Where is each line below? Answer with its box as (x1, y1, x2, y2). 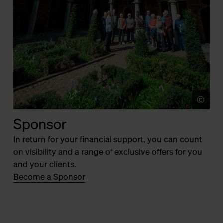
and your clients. (13, 157, 76, 171)
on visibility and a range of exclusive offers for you (13, 144, 202, 158)
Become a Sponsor (13, 169, 85, 183)
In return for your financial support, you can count (13, 132, 202, 146)
